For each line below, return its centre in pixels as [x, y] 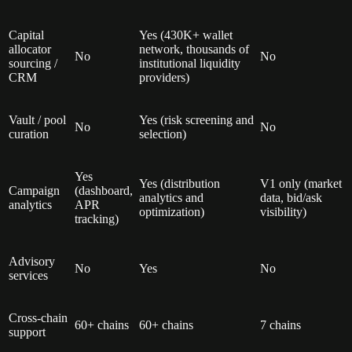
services [28, 275]
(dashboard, [104, 190]
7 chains [280, 324]
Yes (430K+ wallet [186, 35]
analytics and [171, 197]
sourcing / [33, 63]
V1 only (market [301, 183]
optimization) [172, 211]
